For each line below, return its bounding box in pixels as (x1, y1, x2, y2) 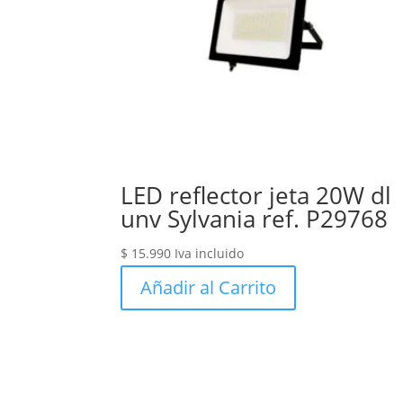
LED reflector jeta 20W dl (121, 179, 392, 212)
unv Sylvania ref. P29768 (121, 202, 389, 236)
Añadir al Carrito (140, 275, 277, 300)
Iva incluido (175, 245, 245, 263)
